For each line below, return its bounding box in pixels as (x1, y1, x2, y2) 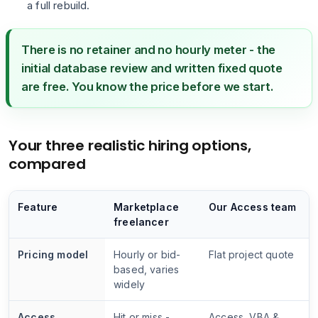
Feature (18, 200, 58, 213)
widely (114, 278, 146, 290)
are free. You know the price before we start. (21, 79, 274, 94)
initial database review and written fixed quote (21, 60, 283, 75)
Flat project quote (209, 248, 295, 261)
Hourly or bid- (114, 248, 181, 261)
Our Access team (209, 200, 297, 213)
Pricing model (18, 248, 89, 261)
